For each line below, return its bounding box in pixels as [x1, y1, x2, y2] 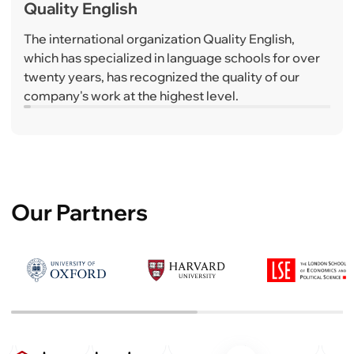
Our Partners [11, 198, 148, 226]
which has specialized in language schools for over [24, 50, 320, 66]
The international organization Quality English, [24, 31, 295, 47]
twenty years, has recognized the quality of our [24, 69, 299, 85]
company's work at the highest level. [24, 88, 239, 104]
